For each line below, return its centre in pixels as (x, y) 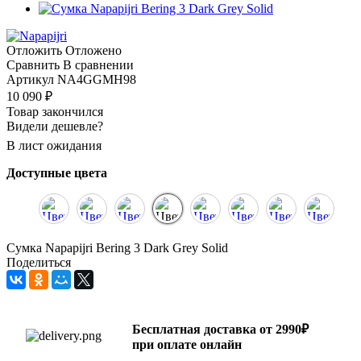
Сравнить (33, 64)
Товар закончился (55, 111)
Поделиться (39, 262)
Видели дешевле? (55, 126)
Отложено (93, 50)
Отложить (34, 50)
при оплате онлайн (187, 344)
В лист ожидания (54, 145)
